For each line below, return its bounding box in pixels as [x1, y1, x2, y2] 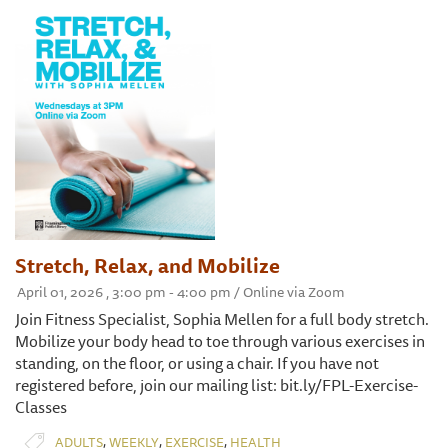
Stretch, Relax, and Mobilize [15, 250, 280, 282]
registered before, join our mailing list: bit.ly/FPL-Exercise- [15, 372, 418, 399]
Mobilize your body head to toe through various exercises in [15, 328, 425, 355]
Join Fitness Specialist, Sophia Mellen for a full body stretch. [15, 306, 429, 333]
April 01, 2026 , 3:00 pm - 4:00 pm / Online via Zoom [17, 281, 345, 304]
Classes [15, 394, 67, 421]
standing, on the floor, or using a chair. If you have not [15, 350, 379, 377]
